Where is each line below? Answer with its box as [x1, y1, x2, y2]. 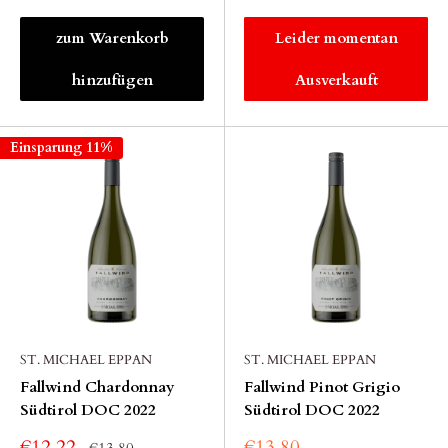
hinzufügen [71, 70, 153, 90]
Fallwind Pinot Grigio [244, 377, 400, 397]
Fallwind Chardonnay [20, 377, 175, 397]
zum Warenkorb [55, 28, 169, 48]
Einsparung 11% [10, 138, 113, 157]
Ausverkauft [294, 70, 378, 90]
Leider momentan [274, 28, 398, 48]
